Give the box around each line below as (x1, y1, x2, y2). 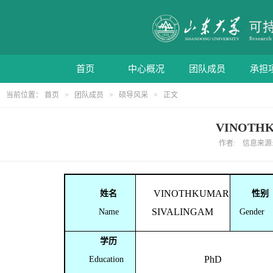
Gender (239, 207, 264, 216)
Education (89, 254, 129, 264)
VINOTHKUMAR (154, 188, 229, 199)
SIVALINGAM (152, 206, 214, 217)
